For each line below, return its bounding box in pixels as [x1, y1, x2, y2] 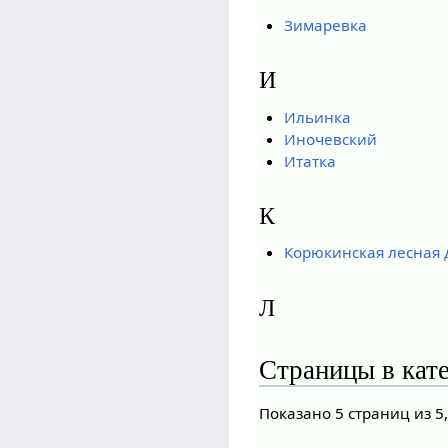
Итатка [283, 150, 336, 171]
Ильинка [283, 106, 351, 127]
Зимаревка [283, 15, 367, 36]
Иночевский [283, 128, 377, 149]
